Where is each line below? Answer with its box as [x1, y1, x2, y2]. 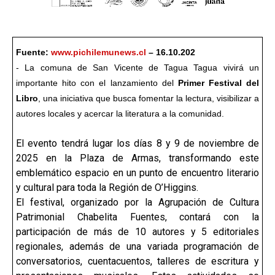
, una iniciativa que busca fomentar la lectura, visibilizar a [38, 93, 259, 103]
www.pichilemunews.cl [51, 47, 146, 57]
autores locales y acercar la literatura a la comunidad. [16, 109, 224, 118]
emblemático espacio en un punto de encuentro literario [16, 167, 259, 179]
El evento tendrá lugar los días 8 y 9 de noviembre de [16, 137, 259, 149]
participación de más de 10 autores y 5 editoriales [16, 226, 259, 238]
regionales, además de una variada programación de [16, 241, 259, 252]
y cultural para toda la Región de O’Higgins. [16, 182, 198, 193]
